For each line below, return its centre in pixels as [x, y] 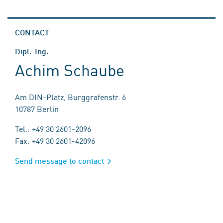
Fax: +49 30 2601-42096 [55, 140]
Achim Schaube [70, 69]
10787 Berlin [37, 109]
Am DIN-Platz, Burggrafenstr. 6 [70, 97]
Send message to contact [59, 161]
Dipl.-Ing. [32, 51]
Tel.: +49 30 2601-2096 [53, 128]
